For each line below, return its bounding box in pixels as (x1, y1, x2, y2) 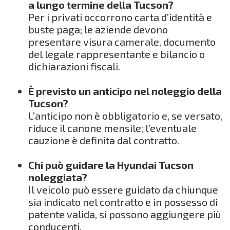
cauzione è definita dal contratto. (28, 133, 179, 146)
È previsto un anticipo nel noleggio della (28, 84, 222, 97)
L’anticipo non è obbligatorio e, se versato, (28, 109, 222, 122)
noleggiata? (28, 170, 87, 183)
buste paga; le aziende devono (28, 23, 168, 35)
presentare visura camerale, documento (28, 35, 216, 48)
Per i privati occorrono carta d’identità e (28, 10, 212, 23)
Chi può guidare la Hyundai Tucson (28, 158, 194, 171)
